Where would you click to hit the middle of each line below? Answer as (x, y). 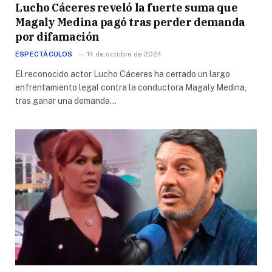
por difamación (57, 36)
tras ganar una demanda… (66, 100)
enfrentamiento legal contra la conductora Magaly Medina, (131, 87)
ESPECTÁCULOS (44, 54)
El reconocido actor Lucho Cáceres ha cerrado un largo (123, 74)
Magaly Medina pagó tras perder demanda (130, 22)
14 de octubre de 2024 (124, 54)
